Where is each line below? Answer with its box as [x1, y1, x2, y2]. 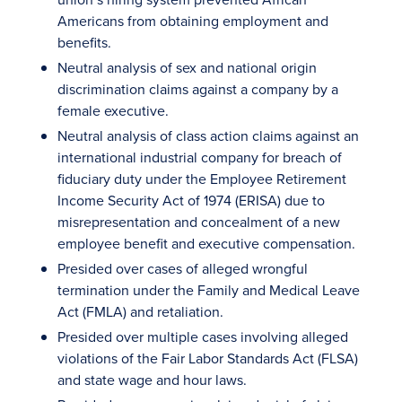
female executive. [57, 100, 169, 120]
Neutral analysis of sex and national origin [57, 57, 317, 77]
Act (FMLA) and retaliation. [57, 301, 223, 321]
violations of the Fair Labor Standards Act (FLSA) [57, 348, 358, 368]
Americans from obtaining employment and [57, 11, 328, 31]
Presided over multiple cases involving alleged [57, 327, 348, 346]
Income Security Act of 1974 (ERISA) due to [57, 190, 325, 210]
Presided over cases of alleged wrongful [57, 258, 308, 278]
